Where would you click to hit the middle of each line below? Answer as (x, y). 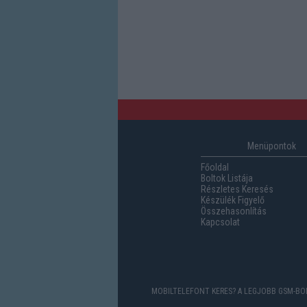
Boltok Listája (226, 178)
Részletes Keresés (237, 189)
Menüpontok (272, 146)
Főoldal (214, 167)
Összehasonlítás (233, 211)
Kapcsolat (220, 222)
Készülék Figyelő (232, 200)
